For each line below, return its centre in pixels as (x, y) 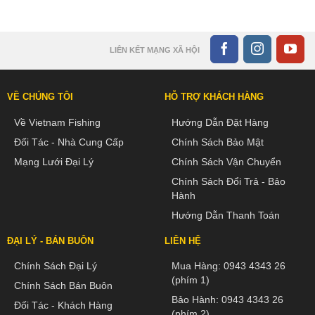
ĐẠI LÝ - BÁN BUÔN (50, 240)
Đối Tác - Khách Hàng (63, 306)
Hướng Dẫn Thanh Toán (225, 215)
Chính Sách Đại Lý (55, 266)
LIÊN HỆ (182, 240)
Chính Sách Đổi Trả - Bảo (228, 181)
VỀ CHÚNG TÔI (40, 96)
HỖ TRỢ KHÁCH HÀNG (214, 96)
